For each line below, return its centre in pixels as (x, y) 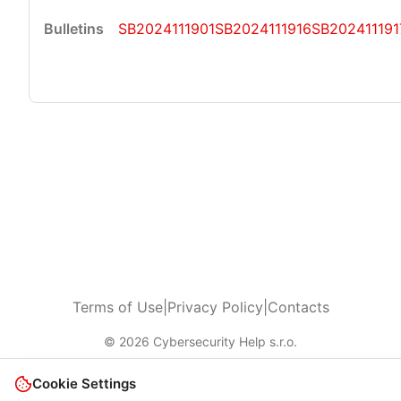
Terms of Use (117, 307)
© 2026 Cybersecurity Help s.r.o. (200, 341)
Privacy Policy (215, 307)
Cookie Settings (84, 384)
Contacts (298, 307)
